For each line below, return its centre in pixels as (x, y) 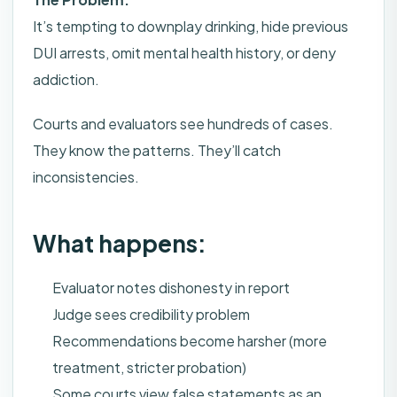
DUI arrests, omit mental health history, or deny (184, 53)
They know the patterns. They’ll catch (157, 151)
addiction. (66, 80)
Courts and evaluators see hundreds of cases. (183, 124)
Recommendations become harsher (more (190, 341)
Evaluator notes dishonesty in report (171, 288)
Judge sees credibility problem (151, 315)
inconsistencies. (86, 177)
